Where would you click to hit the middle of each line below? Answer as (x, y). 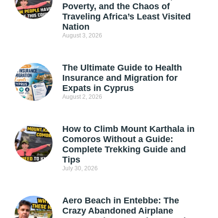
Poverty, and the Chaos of (116, 7)
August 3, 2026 (82, 36)
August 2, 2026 (82, 97)
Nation (76, 27)
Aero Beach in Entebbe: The (120, 201)
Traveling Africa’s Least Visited (126, 17)
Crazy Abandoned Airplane (118, 211)
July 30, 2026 (80, 169)
